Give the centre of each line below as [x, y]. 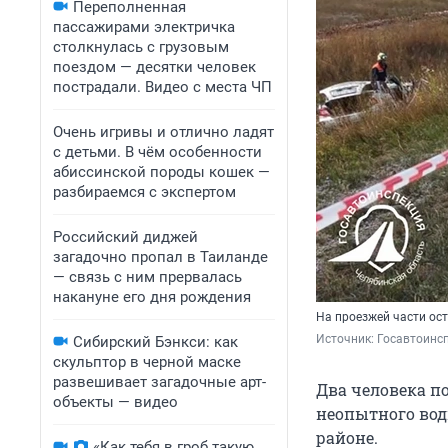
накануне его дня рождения [152, 297]
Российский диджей [125, 237]
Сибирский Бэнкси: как [155, 342]
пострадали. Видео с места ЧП [162, 87]
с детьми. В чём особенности [157, 152]
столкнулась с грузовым [141, 47]
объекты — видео [115, 402]
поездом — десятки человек [154, 67]
